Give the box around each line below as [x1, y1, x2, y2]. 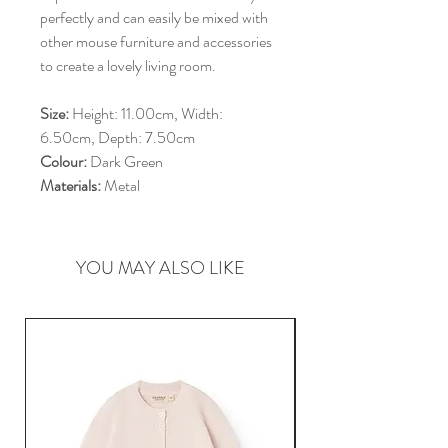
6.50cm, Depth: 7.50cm [40, 126, 195, 150]
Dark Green [90, 150, 163, 174]
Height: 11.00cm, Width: [72, 102, 223, 126]
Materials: [40, 174, 101, 198]
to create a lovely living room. [40, 54, 216, 78]
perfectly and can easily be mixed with [40, 6, 268, 30]
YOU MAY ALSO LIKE [75, 255, 245, 282]
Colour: [40, 150, 90, 174]
